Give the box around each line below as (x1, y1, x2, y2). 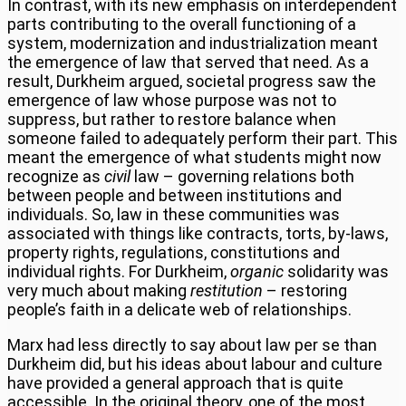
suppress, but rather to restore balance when (7, 109, 336, 129)
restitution (190, 280, 263, 300)
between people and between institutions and (7, 185, 342, 205)
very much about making (7, 280, 190, 300)
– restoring (263, 280, 347, 300)
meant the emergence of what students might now (7, 147, 382, 167)
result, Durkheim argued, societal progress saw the (7, 71, 376, 91)
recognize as (7, 166, 104, 186)
